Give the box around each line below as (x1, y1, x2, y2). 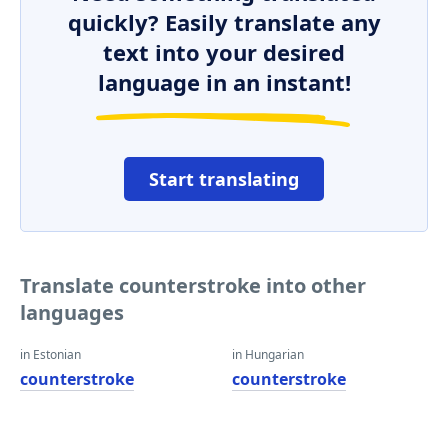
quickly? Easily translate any (67, 7, 381, 37)
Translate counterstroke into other (20, 272, 366, 299)
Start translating (149, 167, 299, 191)
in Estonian (20, 346, 81, 363)
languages (20, 299, 124, 326)
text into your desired (103, 37, 345, 67)
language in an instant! (97, 67, 351, 97)
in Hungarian (232, 346, 304, 363)
